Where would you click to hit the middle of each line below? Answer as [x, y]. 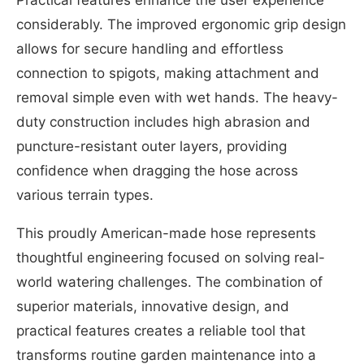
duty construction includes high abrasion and [163, 121]
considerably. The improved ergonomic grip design [181, 24]
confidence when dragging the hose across [157, 170]
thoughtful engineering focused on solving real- [171, 257]
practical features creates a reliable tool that [161, 330]
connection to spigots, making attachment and [168, 73]
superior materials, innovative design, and [153, 306]
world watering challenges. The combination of [169, 282]
